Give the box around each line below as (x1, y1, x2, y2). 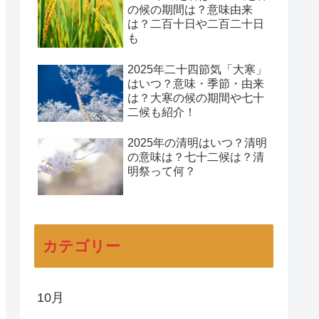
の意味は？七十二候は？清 (127, 151, 264, 164)
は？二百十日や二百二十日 (127, 18, 264, 31)
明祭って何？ (127, 165, 196, 178)
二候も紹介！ (127, 105, 196, 118)
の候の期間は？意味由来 (127, 4, 253, 16)
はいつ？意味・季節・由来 (127, 77, 264, 90)
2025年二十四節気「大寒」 (127, 63, 267, 75)
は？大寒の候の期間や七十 (127, 91, 264, 104)
